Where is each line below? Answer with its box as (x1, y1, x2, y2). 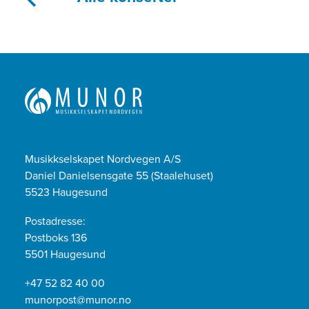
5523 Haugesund (25, 185, 108, 199)
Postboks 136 (25, 230, 87, 245)
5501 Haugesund (25, 247, 106, 261)
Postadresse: (25, 214, 86, 228)
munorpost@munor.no (25, 292, 131, 307)
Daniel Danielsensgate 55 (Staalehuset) (25, 168, 213, 183)
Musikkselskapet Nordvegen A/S (25, 152, 181, 166)
